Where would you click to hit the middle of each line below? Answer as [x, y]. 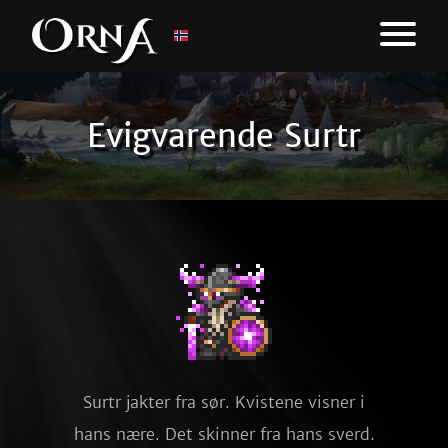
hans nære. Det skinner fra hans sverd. [224, 434]
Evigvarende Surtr [224, 136]
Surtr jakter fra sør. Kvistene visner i [224, 402]
